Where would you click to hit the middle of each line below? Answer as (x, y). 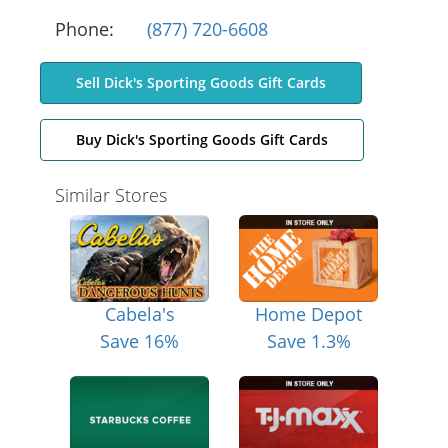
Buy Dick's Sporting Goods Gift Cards (202, 140)
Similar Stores (111, 195)
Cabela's (139, 313)
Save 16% (139, 340)
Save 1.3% (308, 340)
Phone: (84, 29)
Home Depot (308, 313)
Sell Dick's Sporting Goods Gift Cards (201, 83)
